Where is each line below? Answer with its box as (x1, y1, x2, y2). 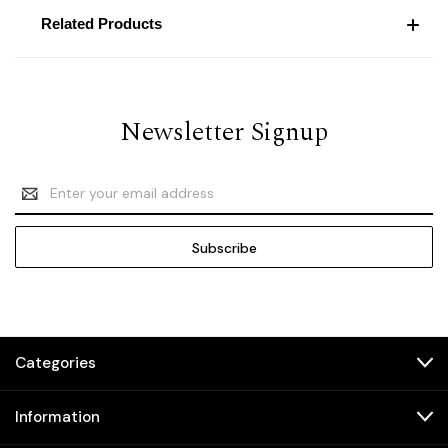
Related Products (40, 14, 162, 32)
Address (15, 194, 69, 213)
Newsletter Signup (120, 111, 328, 152)
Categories (15, 352, 96, 373)
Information (15, 406, 100, 427)
